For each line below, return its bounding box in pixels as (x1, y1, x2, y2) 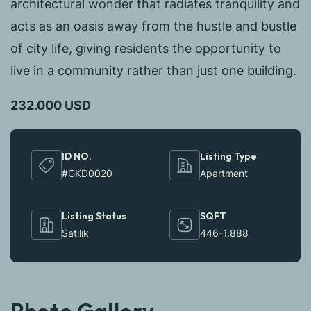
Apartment (200, 167, 248, 180)
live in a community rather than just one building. (10, 63, 296, 78)
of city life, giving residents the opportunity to (10, 41, 281, 56)
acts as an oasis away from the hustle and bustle (10, 19, 296, 34)
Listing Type (200, 150, 257, 163)
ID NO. (62, 150, 92, 163)
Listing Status (62, 210, 126, 223)
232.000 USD (10, 98, 91, 113)
